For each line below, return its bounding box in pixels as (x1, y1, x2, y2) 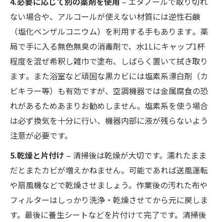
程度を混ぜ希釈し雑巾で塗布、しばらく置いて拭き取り (10, 55, 208, 67)
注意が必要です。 (10, 129, 72, 142)
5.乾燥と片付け (10, 149, 64, 162)
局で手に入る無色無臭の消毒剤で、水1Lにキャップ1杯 (10, 40, 205, 53)
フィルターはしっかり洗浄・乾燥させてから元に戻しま (10, 194, 208, 206)
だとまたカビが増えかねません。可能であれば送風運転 (10, 164, 208, 176)
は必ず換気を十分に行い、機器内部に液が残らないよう (10, 114, 208, 127)
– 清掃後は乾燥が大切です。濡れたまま (64, 149, 207, 162)
